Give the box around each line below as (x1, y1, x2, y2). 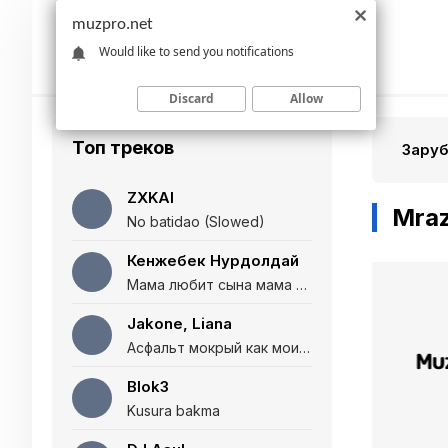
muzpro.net (72, 16, 153, 33)
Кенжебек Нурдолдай (127, 251, 299, 270)
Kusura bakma (127, 402, 220, 419)
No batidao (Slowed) (127, 213, 265, 230)
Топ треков (72, 137, 174, 158)
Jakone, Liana (127, 314, 232, 333)
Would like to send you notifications (99, 42, 294, 60)
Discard (169, 89, 214, 107)
